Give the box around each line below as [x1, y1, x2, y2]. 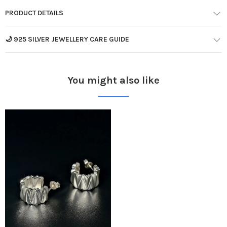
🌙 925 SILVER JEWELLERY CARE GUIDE [5, 35, 129, 44]
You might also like [67, 74, 160, 87]
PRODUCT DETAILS [5, 9, 63, 18]
